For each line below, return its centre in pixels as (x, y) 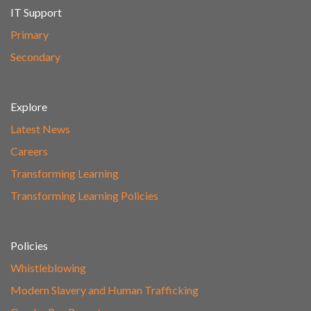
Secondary (35, 56)
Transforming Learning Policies (84, 195)
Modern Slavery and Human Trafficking (104, 289)
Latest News (40, 128)
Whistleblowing (48, 267)
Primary (30, 34)
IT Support (36, 12)
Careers (29, 151)
